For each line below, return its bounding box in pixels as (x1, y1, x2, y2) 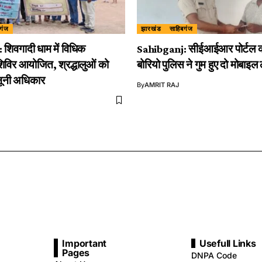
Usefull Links (199, 237, 256, 250)
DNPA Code (191, 250, 237, 261)
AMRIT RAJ (144, 80, 179, 89)
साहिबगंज (170, 24, 193, 33)
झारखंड (141, 24, 161, 33)
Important (62, 237, 107, 250)
